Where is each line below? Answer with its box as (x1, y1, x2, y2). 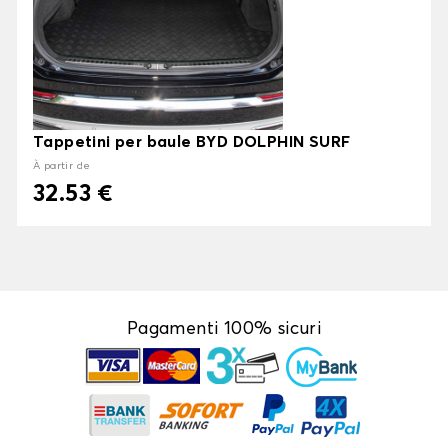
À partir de (33, 161, 91, 172)
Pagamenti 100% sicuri (126, 320, 322, 339)
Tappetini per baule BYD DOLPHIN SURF (33, 134, 351, 151)
